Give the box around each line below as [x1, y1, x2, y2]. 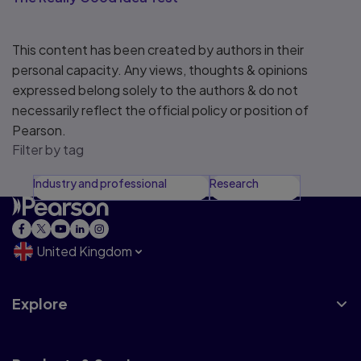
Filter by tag [12, 141, 84, 159]
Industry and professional [33, 175, 168, 190]
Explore [12, 294, 68, 313]
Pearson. [12, 122, 66, 139]
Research [209, 175, 259, 190]
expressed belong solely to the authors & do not [12, 81, 298, 99]
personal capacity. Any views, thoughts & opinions [12, 61, 308, 79]
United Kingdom [35, 242, 132, 259]
